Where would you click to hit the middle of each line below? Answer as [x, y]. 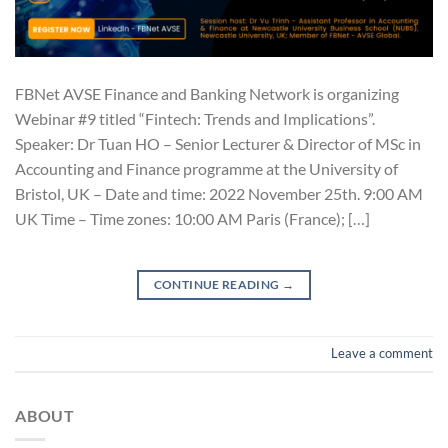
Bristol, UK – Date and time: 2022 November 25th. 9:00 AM [219, 193]
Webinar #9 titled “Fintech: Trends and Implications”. [195, 118]
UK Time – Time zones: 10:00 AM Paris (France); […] [192, 218]
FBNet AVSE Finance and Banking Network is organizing [207, 93]
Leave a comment [382, 353]
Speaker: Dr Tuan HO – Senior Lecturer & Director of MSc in [218, 143]
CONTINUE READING [217, 284]
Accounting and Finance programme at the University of [206, 168]
